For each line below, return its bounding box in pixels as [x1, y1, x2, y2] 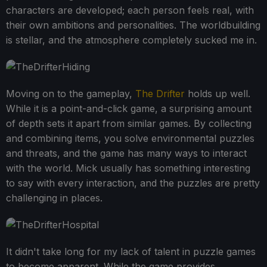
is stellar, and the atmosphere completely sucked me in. [6, 33, 257, 46]
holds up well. [185, 87, 250, 100]
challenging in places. [6, 191, 103, 204]
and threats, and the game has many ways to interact [6, 147, 247, 159]
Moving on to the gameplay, [6, 87, 135, 100]
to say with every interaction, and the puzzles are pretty [6, 176, 260, 189]
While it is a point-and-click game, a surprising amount [6, 102, 252, 114]
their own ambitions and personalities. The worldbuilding [6, 18, 260, 31]
